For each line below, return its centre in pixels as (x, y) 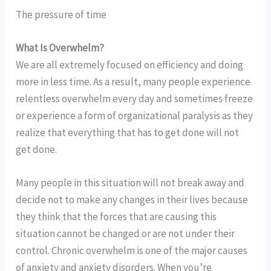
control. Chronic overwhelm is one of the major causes (132, 250)
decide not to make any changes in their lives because (132, 200)
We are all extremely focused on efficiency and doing (130, 64)
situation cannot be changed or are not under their (126, 233)
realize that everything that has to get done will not (128, 132)
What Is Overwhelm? (60, 47)
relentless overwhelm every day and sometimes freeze (135, 98)
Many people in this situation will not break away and (130, 183)
